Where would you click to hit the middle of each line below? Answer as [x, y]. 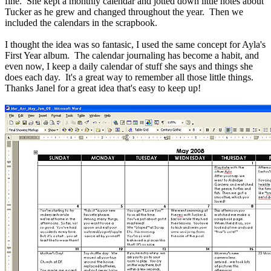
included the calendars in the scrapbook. [82, 23]
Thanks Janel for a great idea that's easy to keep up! [103, 88]
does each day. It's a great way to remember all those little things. [130, 77]
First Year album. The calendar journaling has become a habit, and [132, 56]
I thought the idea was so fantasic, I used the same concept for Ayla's [135, 45]
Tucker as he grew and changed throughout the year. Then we [124, 12]
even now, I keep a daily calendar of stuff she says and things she [129, 67]
